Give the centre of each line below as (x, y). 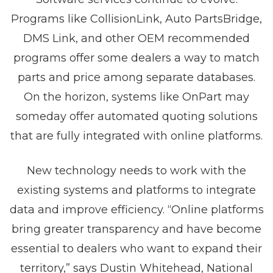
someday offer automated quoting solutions (136, 116)
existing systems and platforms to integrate (136, 190)
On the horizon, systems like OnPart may (136, 97)
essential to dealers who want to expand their (136, 249)
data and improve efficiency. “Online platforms (136, 210)
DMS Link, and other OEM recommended (136, 38)
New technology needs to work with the (136, 171)
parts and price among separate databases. (136, 77)
